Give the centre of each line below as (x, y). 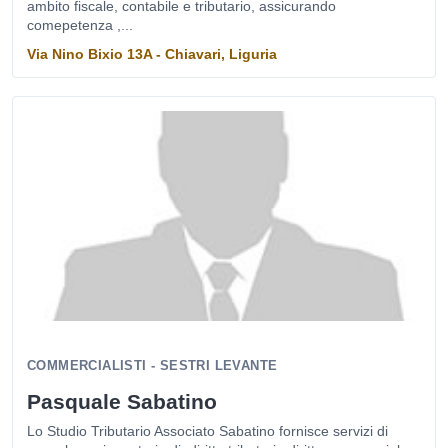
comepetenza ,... (80, 25)
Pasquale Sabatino (122, 401)
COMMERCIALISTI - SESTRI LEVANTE (152, 365)
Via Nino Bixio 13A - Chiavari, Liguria (152, 54)
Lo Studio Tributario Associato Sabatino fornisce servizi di (207, 431)
